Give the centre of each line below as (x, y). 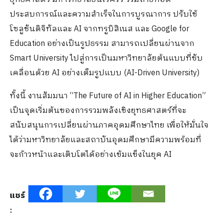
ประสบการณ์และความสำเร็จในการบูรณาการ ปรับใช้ (104, 14)
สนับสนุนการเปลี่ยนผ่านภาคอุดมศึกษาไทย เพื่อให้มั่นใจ (109, 125)
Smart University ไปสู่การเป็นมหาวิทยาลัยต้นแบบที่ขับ (106, 58)
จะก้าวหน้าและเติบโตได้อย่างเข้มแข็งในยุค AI (91, 154)
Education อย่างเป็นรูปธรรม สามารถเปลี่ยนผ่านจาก (102, 44)
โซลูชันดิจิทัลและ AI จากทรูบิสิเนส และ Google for (99, 29)
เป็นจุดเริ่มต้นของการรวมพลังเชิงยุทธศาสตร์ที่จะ (98, 110)
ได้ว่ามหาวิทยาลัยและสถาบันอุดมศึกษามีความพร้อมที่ (106, 140)
